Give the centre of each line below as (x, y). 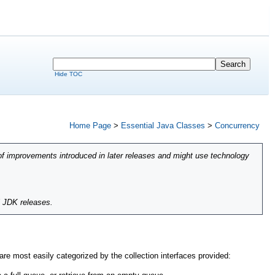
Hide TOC (68, 74)
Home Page (90, 126)
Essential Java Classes (163, 126)
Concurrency (237, 126)
